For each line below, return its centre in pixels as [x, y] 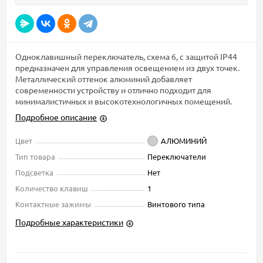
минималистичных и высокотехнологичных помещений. [124, 101]
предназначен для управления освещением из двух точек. [127, 68]
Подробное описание [56, 117]
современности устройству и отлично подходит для [113, 90]
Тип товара [35, 157]
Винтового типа [176, 204]
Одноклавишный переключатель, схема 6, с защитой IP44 [126, 57]
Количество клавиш [52, 188]
